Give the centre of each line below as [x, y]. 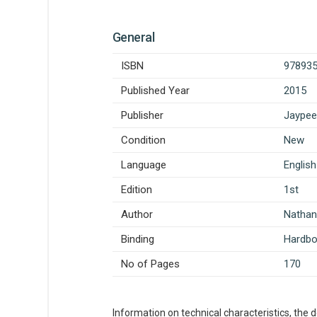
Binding [138, 239]
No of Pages [150, 264]
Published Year [155, 91]
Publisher [142, 115]
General [134, 37]
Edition [137, 190]
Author [137, 214]
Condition [143, 140]
